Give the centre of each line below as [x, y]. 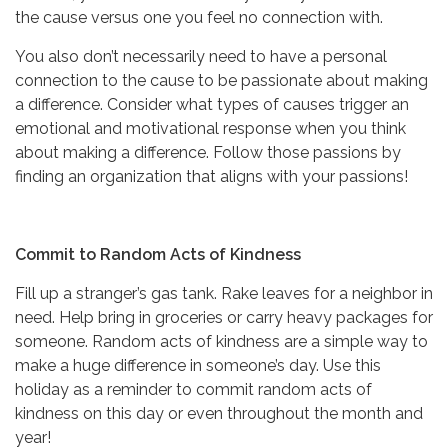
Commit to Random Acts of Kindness [158, 254]
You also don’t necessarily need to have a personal [201, 56]
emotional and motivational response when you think [210, 128]
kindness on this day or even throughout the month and [219, 413]
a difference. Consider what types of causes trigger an [212, 104]
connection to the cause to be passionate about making [221, 80]
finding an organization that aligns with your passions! [211, 176]
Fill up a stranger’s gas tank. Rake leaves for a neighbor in [224, 293]
